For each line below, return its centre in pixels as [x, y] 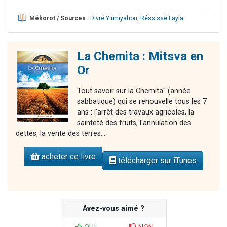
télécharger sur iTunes [156, 161]
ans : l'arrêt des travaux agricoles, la [136, 112]
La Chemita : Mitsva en [140, 56]
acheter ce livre [68, 157]
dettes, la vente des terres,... [61, 134]
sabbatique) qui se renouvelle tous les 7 [142, 102]
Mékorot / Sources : [59, 18]
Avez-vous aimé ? [113, 209]
